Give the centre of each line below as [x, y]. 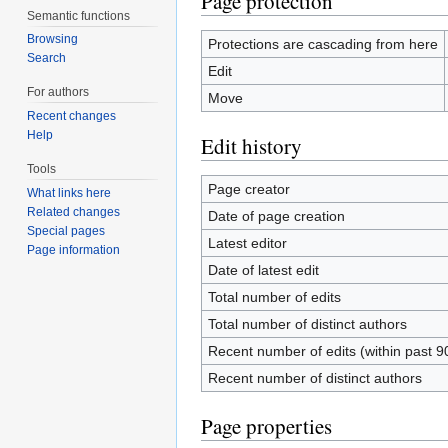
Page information [74, 249]
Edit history [251, 145]
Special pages [66, 230]
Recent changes [72, 116]
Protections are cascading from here [322, 43]
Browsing [53, 39]
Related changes [74, 211]
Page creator [248, 188]
